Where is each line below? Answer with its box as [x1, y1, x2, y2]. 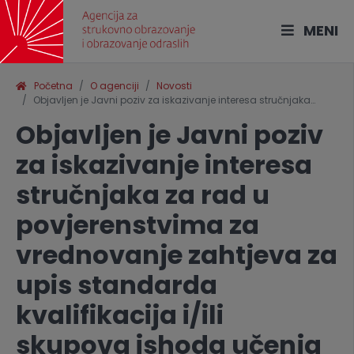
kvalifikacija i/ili [16, 297, 224, 333]
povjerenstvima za [16, 207, 259, 243]
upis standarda [16, 267, 217, 303]
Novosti [156, 79, 192, 92]
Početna [27, 79, 73, 92]
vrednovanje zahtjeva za [16, 237, 337, 273]
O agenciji [90, 79, 139, 92]
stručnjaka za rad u [16, 177, 269, 213]
